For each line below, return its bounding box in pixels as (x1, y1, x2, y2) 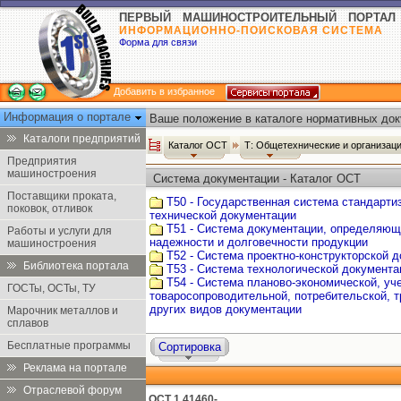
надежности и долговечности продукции (149, 235, 368, 249)
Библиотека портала (23, 260, 129, 272)
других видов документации (149, 303, 302, 316)
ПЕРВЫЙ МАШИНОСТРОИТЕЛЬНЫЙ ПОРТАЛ (119, 11, 396, 24)
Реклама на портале (23, 362, 127, 374)
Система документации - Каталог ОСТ (153, 172, 361, 185)
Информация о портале (4, 110, 134, 124)
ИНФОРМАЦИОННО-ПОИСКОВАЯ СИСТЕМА (119, 24, 383, 37)
